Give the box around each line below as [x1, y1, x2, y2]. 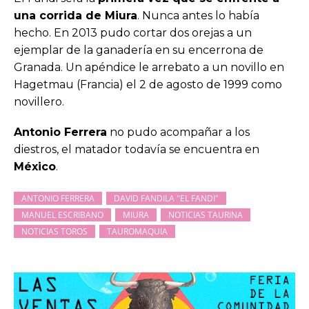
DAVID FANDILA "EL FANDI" [114, 192, 219, 204]
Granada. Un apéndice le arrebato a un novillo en [14, 60, 284, 74]
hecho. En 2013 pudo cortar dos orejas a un [14, 26, 252, 39]
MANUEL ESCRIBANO [21, 208, 103, 221]
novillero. [14, 94, 64, 108]
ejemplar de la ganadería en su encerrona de [14, 43, 263, 57]
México [14, 159, 56, 173]
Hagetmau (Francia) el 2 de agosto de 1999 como [14, 77, 282, 91]
